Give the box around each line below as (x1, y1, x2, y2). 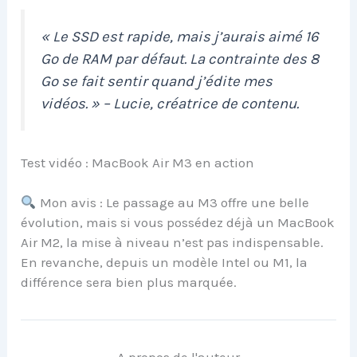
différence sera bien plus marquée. (21, 274, 237, 291)
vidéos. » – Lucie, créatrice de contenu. (41, 94, 300, 112)
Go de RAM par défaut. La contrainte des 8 (41, 49, 320, 68)
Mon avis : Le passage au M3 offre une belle (36, 194, 309, 211)
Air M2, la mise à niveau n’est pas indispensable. (21, 234, 324, 251)
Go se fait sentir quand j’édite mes (41, 72, 273, 90)
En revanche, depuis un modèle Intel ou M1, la (21, 254, 308, 271)
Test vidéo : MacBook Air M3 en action (21, 154, 255, 171)
